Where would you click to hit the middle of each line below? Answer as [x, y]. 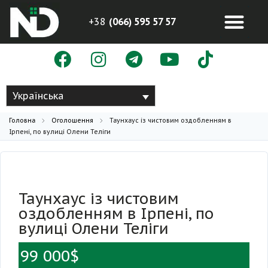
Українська [38, 96]
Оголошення [72, 121]
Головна [22, 121]
